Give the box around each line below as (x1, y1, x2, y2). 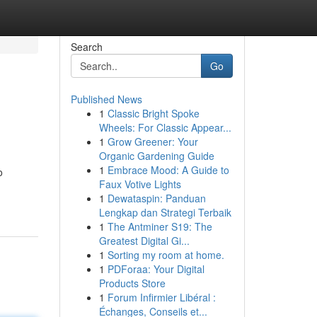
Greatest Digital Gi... (98, 234, 190, 248)
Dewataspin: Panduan (107, 191, 206, 205)
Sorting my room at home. (107, 248, 224, 262)
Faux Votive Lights (98, 177, 181, 191)
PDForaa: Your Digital (107, 262, 204, 276)
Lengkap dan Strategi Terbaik (98, 205, 231, 219)
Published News (70, 92, 142, 106)
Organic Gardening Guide (98, 149, 214, 163)
